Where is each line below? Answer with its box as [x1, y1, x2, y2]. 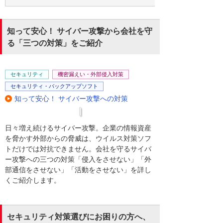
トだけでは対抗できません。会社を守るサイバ [5, 144, 151, 153]
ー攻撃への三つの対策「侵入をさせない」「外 [5, 155, 151, 163]
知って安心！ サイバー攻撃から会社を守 [7, 26, 152, 35]
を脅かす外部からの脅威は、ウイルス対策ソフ [5, 134, 151, 142]
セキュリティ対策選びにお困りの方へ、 [7, 212, 150, 221]
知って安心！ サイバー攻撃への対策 [14, 95, 128, 103]
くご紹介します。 [5, 176, 61, 184]
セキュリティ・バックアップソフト [10, 83, 98, 89]
